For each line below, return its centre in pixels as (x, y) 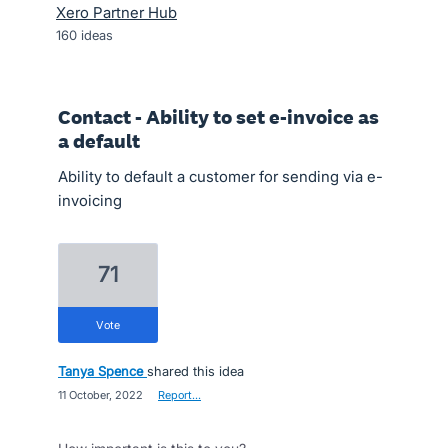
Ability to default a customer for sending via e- (220, 176)
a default (99, 141)
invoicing (90, 200)
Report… (179, 395)
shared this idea (195, 371)
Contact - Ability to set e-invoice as (218, 117)
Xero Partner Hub (116, 12)
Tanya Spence (100, 371)
